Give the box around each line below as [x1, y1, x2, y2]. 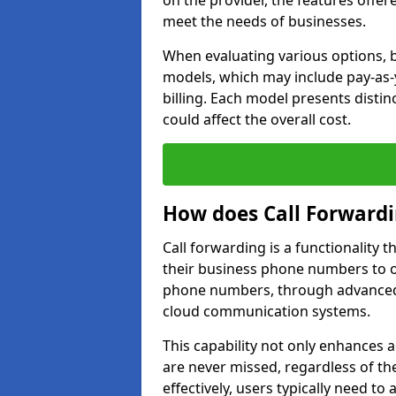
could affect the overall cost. [163, 110, 351, 129]
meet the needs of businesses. [163, 11, 366, 31]
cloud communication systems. [163, 301, 370, 321]
